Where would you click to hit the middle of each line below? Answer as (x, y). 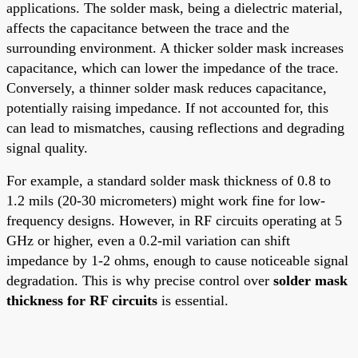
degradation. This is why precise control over (140, 280)
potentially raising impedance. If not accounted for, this (167, 107)
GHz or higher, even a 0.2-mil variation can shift (148, 240)
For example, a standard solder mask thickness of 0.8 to (169, 180)
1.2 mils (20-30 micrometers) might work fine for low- (166, 200)
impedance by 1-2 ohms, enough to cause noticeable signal (177, 260)
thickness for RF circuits (82, 300)
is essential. (193, 300)
